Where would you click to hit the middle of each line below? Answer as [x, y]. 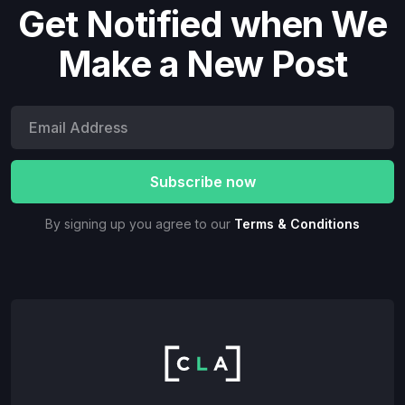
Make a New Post [202, 64]
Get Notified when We [202, 24]
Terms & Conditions [297, 224]
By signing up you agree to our [140, 224]
